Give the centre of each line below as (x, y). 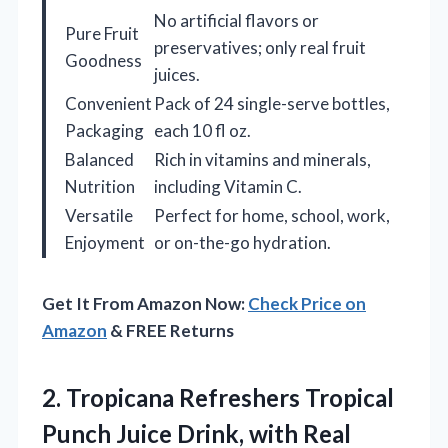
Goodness (103, 61)
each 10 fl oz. (202, 131)
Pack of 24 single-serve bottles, (272, 104)
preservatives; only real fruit (260, 48)
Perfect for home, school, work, (272, 216)
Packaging (104, 131)
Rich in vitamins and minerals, (262, 160)
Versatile (99, 216)
